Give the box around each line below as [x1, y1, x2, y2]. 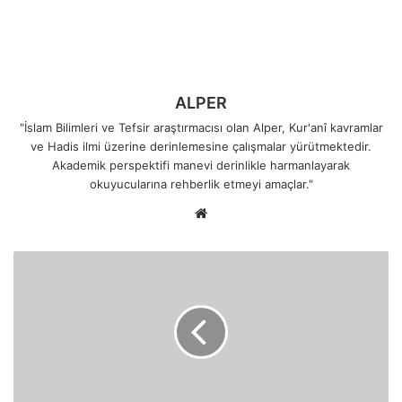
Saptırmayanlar [13, 271, 94, 286]
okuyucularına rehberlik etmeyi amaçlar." [89, 177, 313, 192]
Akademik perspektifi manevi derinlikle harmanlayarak [52, 158, 350, 173]
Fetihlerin [13, 290, 65, 305]
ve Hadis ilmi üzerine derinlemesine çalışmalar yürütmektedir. [31, 139, 371, 154]
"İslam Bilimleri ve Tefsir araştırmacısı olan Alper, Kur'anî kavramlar [19, 120, 383, 135]
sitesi [211, 225, 245, 243]
